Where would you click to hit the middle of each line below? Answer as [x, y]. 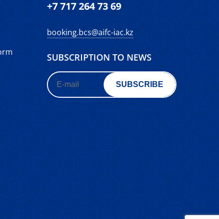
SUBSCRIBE [140, 84]
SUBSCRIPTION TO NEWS [99, 57]
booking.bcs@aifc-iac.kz [90, 32]
